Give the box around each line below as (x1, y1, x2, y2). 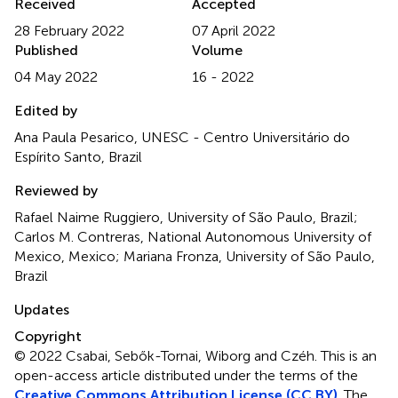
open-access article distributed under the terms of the (14, 366, 358, 384)
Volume (192, 41, 243, 59)
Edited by (14, 101, 77, 119)
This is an (321, 346, 377, 364)
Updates (14, 300, 69, 318)
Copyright (14, 327, 82, 345)
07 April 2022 (192, 21, 275, 39)
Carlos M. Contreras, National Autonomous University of (14, 227, 371, 245)
